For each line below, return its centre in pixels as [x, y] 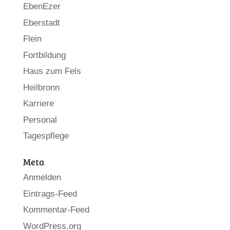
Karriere [38, 104]
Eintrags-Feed [50, 194]
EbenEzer [42, 7]
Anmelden [42, 178]
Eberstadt [41, 23]
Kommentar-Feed [56, 210]
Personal [40, 120]
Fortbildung [44, 55]
